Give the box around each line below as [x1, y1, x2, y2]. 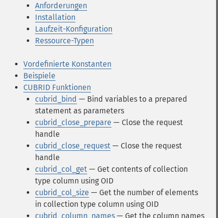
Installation [35, 13, 75, 22]
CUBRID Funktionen [23, 83, 91, 92]
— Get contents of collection [87, 164, 188, 174]
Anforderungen [35, 1, 87, 10]
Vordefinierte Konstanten [23, 59, 111, 69]
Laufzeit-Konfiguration [35, 24, 112, 34]
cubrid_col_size [35, 188, 89, 197]
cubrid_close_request [35, 141, 110, 150]
